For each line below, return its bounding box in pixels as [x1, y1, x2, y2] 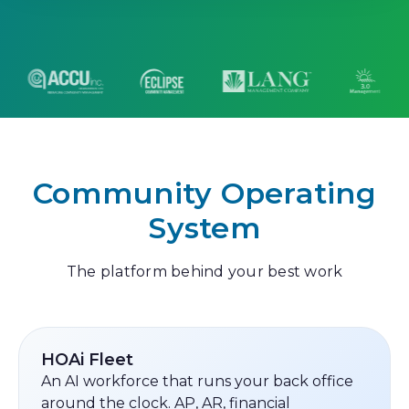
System [148, 210, 261, 246]
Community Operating [33, 175, 376, 211]
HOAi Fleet [41, 350, 133, 370]
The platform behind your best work [66, 263, 343, 280]
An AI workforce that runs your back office [41, 372, 353, 390]
